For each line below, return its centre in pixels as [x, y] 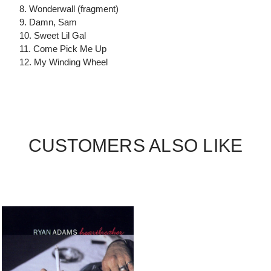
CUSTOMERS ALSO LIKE [135, 146]
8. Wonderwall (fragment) [69, 9]
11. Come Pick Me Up [63, 49]
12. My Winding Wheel [64, 62]
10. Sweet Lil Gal [53, 36]
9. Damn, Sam [48, 22]
